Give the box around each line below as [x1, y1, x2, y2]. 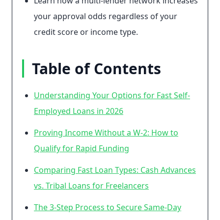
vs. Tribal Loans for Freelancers [34, 180, 149, 191]
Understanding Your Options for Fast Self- [34, 90, 190, 101]
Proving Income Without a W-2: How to [34, 127, 178, 138]
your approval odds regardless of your [34, 11, 177, 22]
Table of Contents [32, 58, 161, 79]
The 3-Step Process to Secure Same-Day [34, 202, 181, 213]
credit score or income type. [34, 27, 138, 37]
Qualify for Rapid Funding [34, 143, 129, 154]
